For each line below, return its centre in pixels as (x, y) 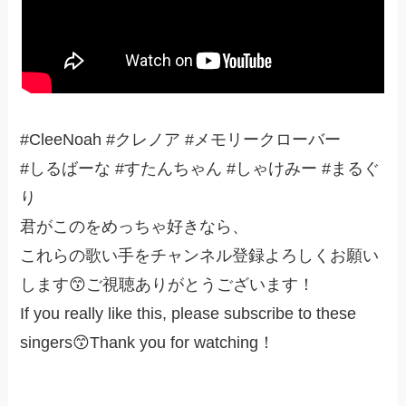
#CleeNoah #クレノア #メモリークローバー (181, 140)
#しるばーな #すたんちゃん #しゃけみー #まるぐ (200, 169)
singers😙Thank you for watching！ (148, 343)
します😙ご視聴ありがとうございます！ (168, 285)
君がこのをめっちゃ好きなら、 (135, 227)
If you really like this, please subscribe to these (188, 314)
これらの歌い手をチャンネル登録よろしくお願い (200, 256)
